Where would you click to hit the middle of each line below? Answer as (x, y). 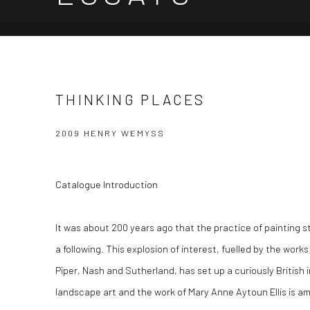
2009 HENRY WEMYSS (110, 133)
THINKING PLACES (130, 99)
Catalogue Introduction (107, 184)
